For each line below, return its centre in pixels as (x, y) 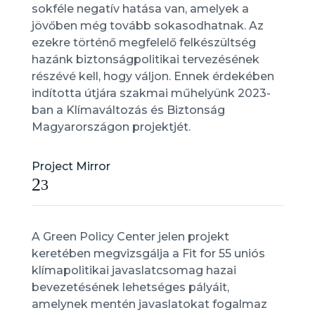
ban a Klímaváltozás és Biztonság (128, 110)
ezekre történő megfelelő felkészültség (143, 43)
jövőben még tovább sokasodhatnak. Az (147, 26)
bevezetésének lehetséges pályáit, (130, 287)
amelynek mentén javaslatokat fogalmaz (149, 304)
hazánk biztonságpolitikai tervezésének (145, 59)
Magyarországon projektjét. (111, 127)
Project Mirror (71, 166)
